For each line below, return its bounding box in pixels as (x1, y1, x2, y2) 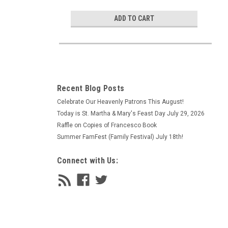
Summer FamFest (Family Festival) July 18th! (56, 133, 183, 140)
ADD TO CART (113, 14, 154, 22)
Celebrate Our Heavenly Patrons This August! (56, 98, 184, 105)
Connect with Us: (56, 156, 118, 165)
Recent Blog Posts (56, 83, 124, 93)
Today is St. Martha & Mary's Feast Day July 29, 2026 (56, 110, 205, 117)
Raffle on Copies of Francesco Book (56, 122, 157, 129)
